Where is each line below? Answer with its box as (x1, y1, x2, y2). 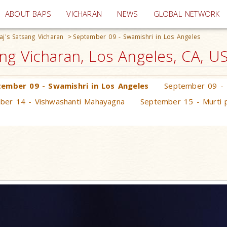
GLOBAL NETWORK (153, 9, 220, 19)
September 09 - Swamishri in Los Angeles (73, 32, 201, 41)
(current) (101, 8, 133, 19)
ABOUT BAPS (5, 9, 52, 19)
